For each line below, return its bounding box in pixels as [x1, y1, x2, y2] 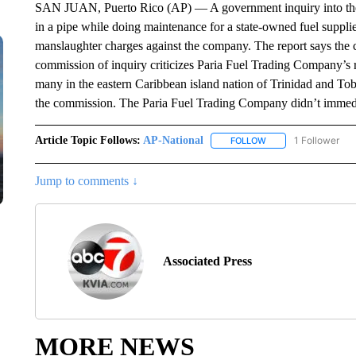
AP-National [142, 134, 203, 146]
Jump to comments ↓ [34, 174, 138, 188]
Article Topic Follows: [34, 134, 141, 146]
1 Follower [293, 134, 339, 146]
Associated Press [162, 254, 252, 269]
